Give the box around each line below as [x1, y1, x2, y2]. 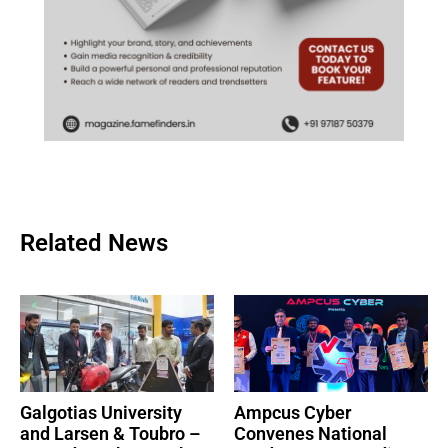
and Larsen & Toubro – [20, 422, 200, 444]
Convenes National [234, 422, 387, 444]
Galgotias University [20, 401, 182, 423]
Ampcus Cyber [234, 401, 351, 423]
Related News [20, 228, 168, 257]
